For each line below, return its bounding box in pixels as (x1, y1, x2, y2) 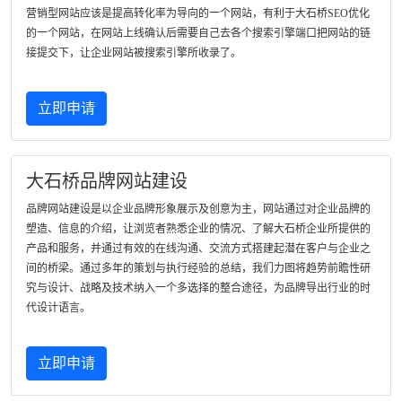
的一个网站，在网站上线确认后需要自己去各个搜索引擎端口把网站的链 (26, 27, 371, 39)
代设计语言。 (26, 301, 91, 314)
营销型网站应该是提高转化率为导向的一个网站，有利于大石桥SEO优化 (26, 7, 370, 20)
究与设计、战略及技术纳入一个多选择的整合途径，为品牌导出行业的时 (26, 282, 371, 294)
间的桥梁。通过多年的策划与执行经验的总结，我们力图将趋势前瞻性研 (26, 262, 371, 275)
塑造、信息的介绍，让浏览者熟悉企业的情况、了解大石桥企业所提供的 (26, 223, 371, 235)
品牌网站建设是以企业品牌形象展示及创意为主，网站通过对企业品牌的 (26, 203, 371, 215)
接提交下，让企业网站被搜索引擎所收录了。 (26, 47, 241, 59)
